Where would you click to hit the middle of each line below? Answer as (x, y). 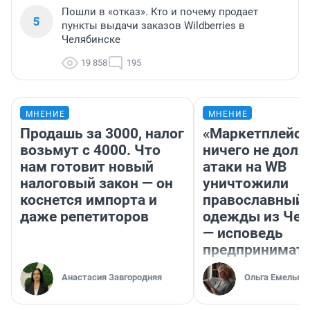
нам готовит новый (87, 167)
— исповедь (243, 234)
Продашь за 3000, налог (102, 134)
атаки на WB (245, 167)
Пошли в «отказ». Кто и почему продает (160, 12)
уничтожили (246, 184)
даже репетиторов (84, 217)
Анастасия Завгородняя (112, 277)
